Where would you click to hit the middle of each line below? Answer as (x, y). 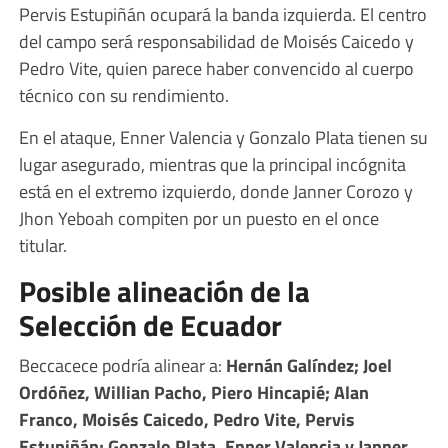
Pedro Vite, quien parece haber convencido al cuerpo (216, 67)
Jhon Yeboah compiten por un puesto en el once (198, 217)
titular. (42, 244)
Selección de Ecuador (150, 324)
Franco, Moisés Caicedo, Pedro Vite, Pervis (186, 418)
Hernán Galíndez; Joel (308, 364)
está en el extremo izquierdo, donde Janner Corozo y (215, 190)
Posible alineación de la (164, 290)
